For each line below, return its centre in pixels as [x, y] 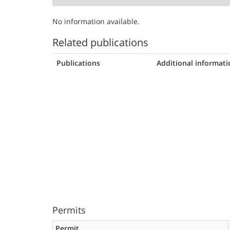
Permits [69, 210]
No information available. [96, 21]
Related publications [100, 42]
